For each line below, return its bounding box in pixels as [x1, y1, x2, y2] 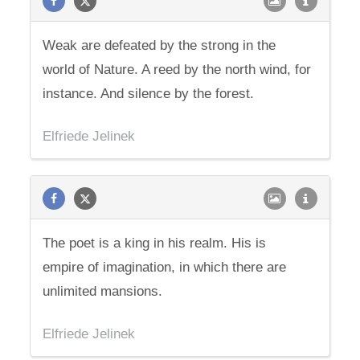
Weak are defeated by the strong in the [43, 38, 276, 53]
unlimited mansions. [43, 284, 163, 299]
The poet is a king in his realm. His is [43, 235, 267, 251]
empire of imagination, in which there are [43, 260, 287, 275]
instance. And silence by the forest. [43, 86, 255, 101]
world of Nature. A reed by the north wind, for [43, 62, 312, 77]
